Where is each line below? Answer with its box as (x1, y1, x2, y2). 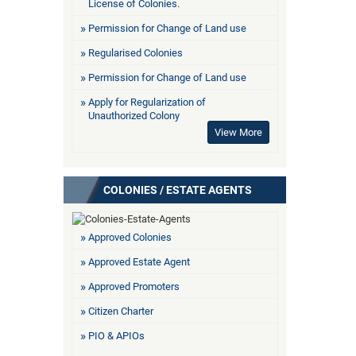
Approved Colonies (88, 230, 172, 243)
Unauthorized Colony (88, 109, 180, 122)
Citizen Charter (88, 304, 153, 317)
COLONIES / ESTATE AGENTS (103, 183, 252, 196)
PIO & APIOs (88, 329, 145, 342)
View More (215, 126, 262, 138)
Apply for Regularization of (88, 95, 206, 108)
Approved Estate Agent (88, 255, 190, 268)
